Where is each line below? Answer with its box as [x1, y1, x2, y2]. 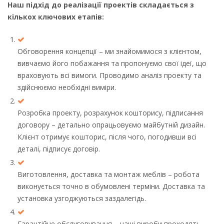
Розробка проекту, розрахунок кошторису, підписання [17, 107, 203, 117]
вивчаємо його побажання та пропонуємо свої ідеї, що [17, 58, 206, 68]
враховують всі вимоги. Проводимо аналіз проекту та [17, 70, 201, 80]
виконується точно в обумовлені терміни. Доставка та [17, 181, 205, 191]
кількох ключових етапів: [7, 11, 104, 21]
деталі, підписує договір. [17, 143, 100, 153]
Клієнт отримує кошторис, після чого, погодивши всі [17, 131, 196, 141]
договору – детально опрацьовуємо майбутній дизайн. [17, 119, 205, 129]
